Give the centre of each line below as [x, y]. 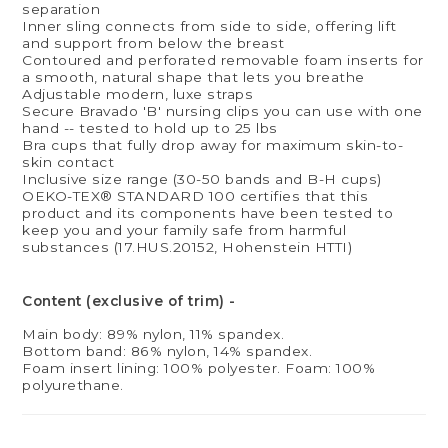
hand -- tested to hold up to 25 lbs [150, 128]
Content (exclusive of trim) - [129, 301]
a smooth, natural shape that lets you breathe [193, 77]
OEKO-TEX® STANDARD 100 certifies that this [195, 196]
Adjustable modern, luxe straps [138, 94]
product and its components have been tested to [208, 213]
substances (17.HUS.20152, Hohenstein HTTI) [187, 247]
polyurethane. [73, 385]
